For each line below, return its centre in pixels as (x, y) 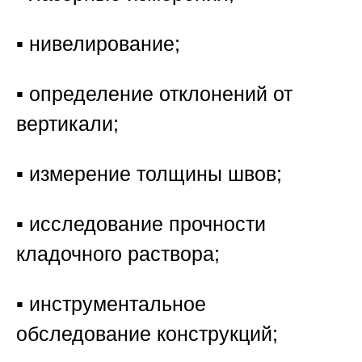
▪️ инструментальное (111, 303)
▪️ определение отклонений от (154, 93)
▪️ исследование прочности (141, 223)
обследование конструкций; (147, 333)
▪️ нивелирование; (98, 43)
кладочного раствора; (118, 253)
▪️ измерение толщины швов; (149, 173)
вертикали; (67, 123)
